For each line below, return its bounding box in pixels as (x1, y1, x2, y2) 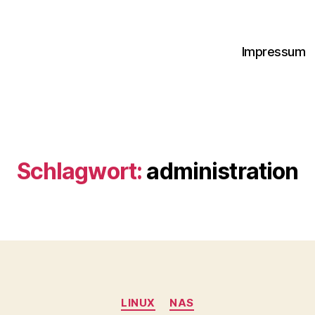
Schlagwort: (16, 157, 143, 185)
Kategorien (157, 289, 219, 304)
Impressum (241, 44, 306, 59)
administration (146, 157, 299, 185)
